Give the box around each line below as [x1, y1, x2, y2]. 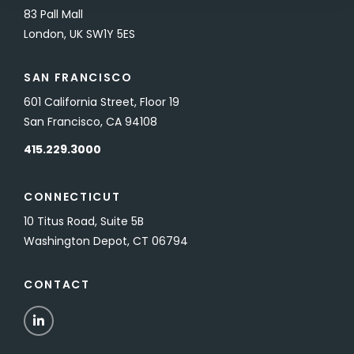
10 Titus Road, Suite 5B [24, 213, 144, 229]
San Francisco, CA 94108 [24, 114, 157, 130]
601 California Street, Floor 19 [24, 94, 179, 110]
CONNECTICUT [24, 189, 121, 205]
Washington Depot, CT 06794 [24, 233, 188, 249]
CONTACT [24, 277, 90, 292]
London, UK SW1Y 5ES [24, 26, 135, 42]
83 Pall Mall [24, 6, 83, 22]
